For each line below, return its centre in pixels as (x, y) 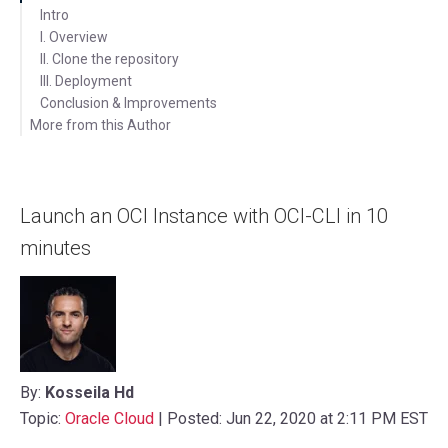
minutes (55, 248)
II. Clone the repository (109, 59)
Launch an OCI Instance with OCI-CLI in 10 (204, 216)
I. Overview (74, 37)
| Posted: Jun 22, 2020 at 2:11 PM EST (291, 419)
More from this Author (100, 125)
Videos (61, 169)
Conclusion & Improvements (128, 103)
